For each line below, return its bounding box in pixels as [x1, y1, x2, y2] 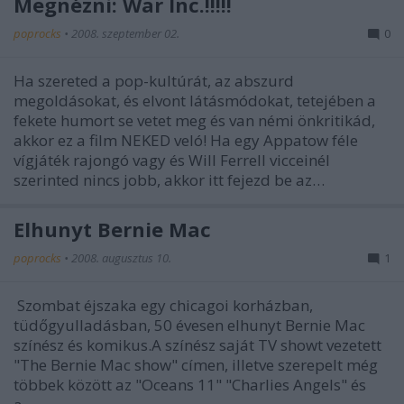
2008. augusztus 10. [71, 249, 171, 266]
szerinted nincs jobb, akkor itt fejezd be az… [14, 169, 325, 190]
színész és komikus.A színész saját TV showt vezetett [14, 334, 381, 355]
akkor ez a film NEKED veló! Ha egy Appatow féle [14, 129, 358, 151]
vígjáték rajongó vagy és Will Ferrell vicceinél [14, 149, 330, 170]
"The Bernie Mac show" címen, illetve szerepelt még [14, 353, 378, 375]
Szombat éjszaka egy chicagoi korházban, [14, 294, 313, 316]
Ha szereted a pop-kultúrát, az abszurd [14, 69, 294, 91]
